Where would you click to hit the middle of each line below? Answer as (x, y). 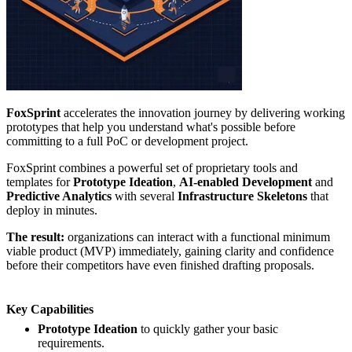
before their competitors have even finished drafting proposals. (160, 266)
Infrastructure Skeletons (242, 196)
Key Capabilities (50, 309)
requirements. (71, 343)
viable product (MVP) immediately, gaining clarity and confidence (170, 251)
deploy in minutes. (52, 211)
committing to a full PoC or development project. (127, 141)
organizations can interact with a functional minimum (197, 237)
